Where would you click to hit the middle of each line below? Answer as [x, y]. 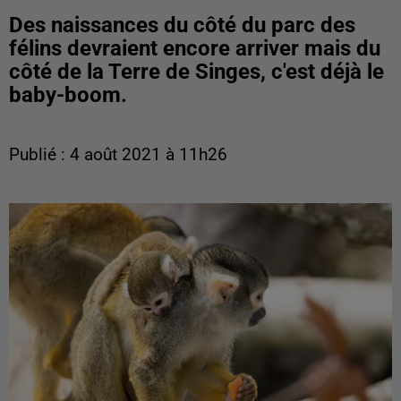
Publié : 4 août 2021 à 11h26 [118, 155]
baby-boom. [68, 95]
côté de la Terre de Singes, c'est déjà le [196, 72]
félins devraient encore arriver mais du [195, 48]
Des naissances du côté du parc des [182, 25]
